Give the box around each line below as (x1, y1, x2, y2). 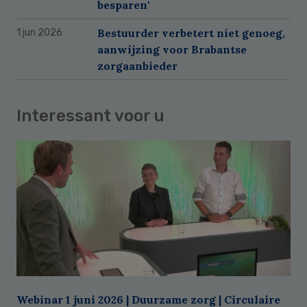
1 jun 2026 (16, 26, 62, 38)
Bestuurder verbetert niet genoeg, (97, 25, 285, 40)
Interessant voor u (16, 106, 164, 125)
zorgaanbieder (97, 58, 177, 73)
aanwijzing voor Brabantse (97, 42, 247, 56)
